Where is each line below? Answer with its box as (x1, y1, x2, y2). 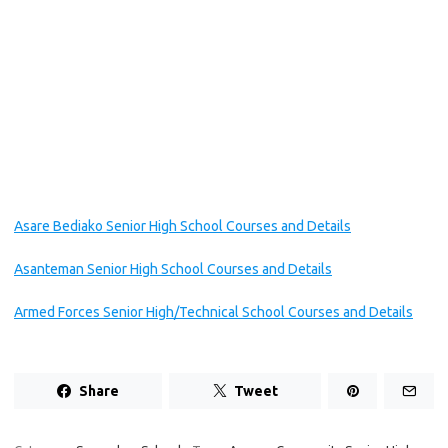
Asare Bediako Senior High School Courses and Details (14, 218, 351, 234)
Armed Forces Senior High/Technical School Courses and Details (14, 304, 413, 320)
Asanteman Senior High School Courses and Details (14, 261, 332, 277)
